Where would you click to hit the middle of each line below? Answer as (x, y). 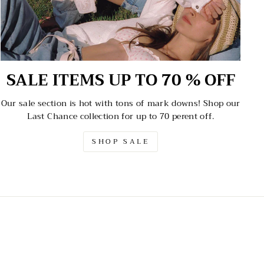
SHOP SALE (121, 142)
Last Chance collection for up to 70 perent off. (121, 116)
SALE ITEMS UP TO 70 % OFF (121, 80)
